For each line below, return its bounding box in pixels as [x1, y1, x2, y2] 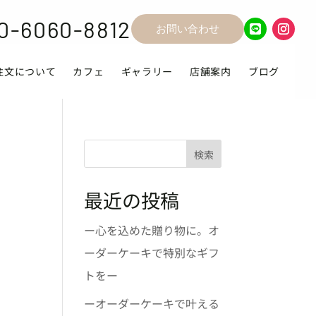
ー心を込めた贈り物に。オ [84, 221, 220, 238]
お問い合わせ [155, 23, 219, 35]
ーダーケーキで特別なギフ [84, 244, 220, 261]
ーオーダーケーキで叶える [84, 295, 220, 312]
